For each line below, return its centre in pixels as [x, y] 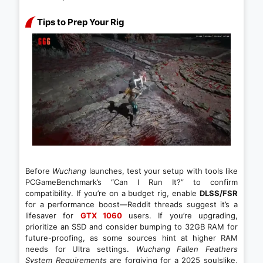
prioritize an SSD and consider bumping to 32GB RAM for [131, 226]
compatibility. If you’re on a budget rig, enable [112, 193]
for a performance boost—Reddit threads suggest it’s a [131, 204]
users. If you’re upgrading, [180, 215]
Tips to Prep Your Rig [81, 22]
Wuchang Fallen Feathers [187, 249]
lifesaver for [53, 215]
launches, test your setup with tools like [162, 171]
